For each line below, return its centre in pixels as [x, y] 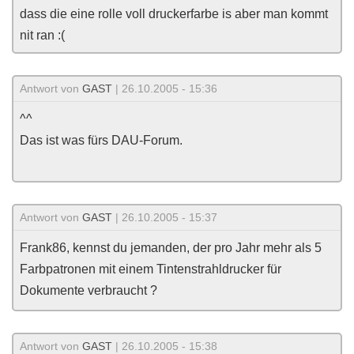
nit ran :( [42, 35]
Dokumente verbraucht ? [88, 290]
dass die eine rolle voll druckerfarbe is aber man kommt [174, 14]
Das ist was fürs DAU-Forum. [101, 140]
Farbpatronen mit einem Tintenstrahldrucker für [151, 269]
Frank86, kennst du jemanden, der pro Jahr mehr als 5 [171, 248]
